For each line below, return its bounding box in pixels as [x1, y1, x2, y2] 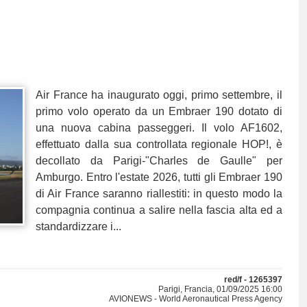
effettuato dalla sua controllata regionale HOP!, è [36, 138, 282, 151]
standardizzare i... [36, 221, 121, 233]
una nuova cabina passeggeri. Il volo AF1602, [36, 122, 282, 134]
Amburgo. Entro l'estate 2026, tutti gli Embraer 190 [36, 171, 282, 184]
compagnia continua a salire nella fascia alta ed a [36, 204, 282, 217]
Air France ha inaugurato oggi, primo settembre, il [36, 89, 282, 101]
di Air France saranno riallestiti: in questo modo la [36, 188, 282, 200]
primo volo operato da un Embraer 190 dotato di [36, 106, 282, 118]
